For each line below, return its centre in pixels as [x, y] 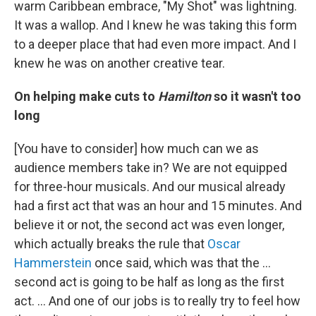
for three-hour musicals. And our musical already [150, 187]
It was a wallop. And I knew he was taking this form [156, 25]
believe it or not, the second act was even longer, [149, 225]
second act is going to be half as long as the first [149, 282]
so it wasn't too [256, 96]
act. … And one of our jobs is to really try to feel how [157, 301]
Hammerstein [53, 263]
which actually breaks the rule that [111, 244]
